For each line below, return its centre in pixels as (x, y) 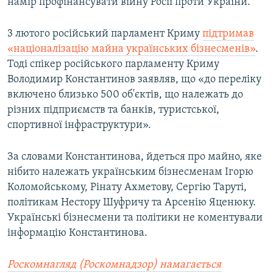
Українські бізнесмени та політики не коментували (135, 218)
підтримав (228, 34)
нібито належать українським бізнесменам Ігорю (130, 172)
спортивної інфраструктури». (79, 126)
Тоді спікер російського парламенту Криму (113, 65)
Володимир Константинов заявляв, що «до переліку (134, 80)
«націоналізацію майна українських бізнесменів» (131, 49)
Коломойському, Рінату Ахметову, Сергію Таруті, (127, 188)
